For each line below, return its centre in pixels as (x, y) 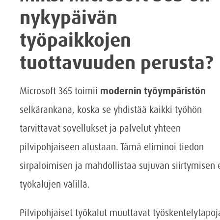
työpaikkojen (75, 41)
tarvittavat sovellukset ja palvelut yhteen (100, 129)
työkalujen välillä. (55, 185)
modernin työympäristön (153, 91)
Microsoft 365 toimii (60, 91)
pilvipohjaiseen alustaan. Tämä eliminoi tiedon (112, 147)
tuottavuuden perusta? (117, 63)
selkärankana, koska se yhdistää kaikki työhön (111, 110)
